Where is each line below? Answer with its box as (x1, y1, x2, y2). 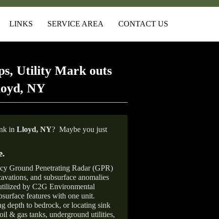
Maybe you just (59, 125, 107, 133)
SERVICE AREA (47, 20, 104, 28)
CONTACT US (118, 20, 168, 28)
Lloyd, (17, 125, 38, 133)
